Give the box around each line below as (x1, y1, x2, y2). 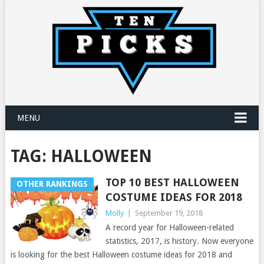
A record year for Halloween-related (105, 223, 234, 232)
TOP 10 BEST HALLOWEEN (105, 176, 239, 189)
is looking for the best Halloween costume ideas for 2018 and (10, 250, 232, 259)
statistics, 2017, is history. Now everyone (105, 236, 253, 246)
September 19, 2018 (134, 209, 203, 217)
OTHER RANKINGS (16, 179, 88, 189)
